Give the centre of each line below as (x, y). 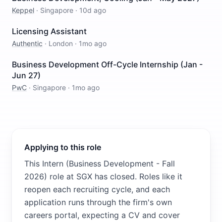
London (61, 43)
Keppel (23, 10)
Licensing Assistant (49, 31)
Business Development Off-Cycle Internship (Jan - (107, 64)
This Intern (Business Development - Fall (100, 164)
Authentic (27, 43)
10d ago (93, 10)
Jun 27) (26, 75)
